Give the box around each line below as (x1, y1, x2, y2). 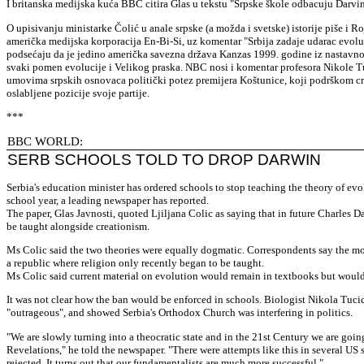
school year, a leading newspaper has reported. (6, 193, 209, 206)
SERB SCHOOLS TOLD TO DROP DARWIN (7, 151, 321, 169)
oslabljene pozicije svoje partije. (6, 86, 149, 99)
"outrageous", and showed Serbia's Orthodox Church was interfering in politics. (6, 306, 353, 319)
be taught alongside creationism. (6, 219, 149, 232)
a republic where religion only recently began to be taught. (6, 256, 264, 269)
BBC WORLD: (7, 135, 83, 149)
